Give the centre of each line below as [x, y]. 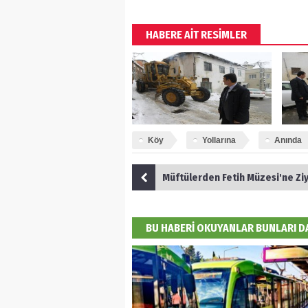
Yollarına [219, 140]
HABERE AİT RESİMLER [196, 35]
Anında [288, 140]
